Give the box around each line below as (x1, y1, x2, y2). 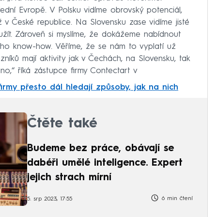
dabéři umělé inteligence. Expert (27, 158, 183, 169)
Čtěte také (27, 117, 97, 131)
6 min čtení (159, 195, 193, 201)
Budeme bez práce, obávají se (27, 144, 174, 154)
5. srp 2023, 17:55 (27, 196, 72, 202)
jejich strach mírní (27, 173, 111, 183)
